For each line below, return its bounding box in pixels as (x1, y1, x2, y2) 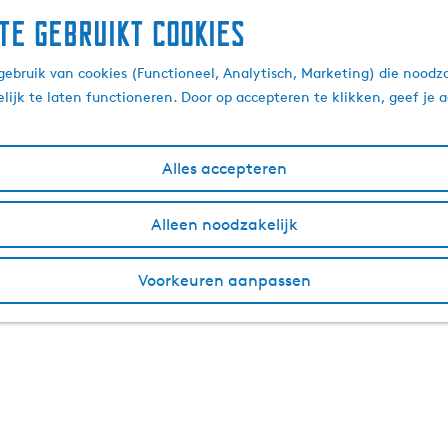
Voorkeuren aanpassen (137, 271, 311, 290)
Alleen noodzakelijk (150, 215, 298, 234)
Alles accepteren (161, 159, 287, 178)
